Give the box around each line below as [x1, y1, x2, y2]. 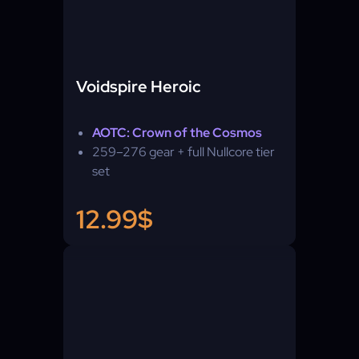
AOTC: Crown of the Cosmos [92, 124, 262, 141]
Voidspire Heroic [76, 76, 201, 97]
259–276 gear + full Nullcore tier [92, 143, 275, 160]
